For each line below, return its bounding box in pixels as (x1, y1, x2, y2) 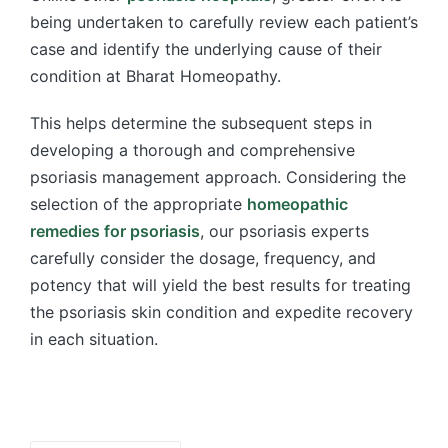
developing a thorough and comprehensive (30, 140, 355, 161)
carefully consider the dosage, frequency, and (30, 248, 376, 269)
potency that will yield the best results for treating (30, 275, 411, 296)
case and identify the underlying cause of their (30, 39, 382, 60)
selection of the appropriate (30, 194, 247, 215)
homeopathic (247, 194, 348, 215)
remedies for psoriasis (30, 221, 200, 242)
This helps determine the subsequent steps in (30, 113, 372, 134)
